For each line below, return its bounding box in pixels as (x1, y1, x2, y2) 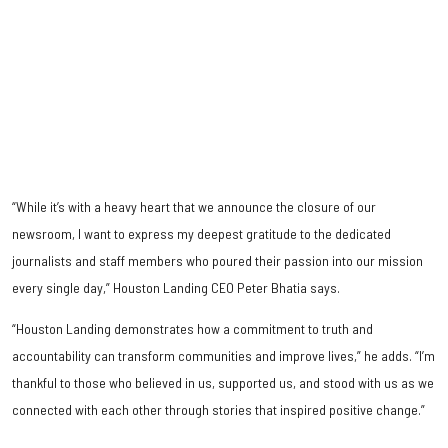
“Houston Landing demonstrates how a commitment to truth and (12, 320, 373, 338)
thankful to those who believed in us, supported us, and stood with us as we (12, 374, 434, 392)
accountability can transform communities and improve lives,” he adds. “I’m (12, 347, 435, 365)
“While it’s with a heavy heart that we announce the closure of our (12, 198, 376, 216)
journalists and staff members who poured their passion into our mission (12, 252, 423, 270)
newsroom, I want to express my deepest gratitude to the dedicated (12, 225, 391, 243)
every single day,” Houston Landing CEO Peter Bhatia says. (12, 279, 340, 297)
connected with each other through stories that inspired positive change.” (12, 401, 425, 419)
